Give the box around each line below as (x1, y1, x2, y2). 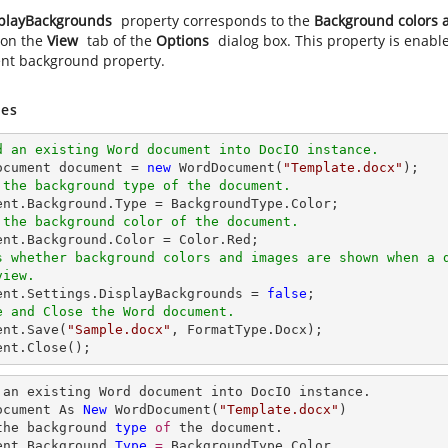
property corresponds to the (117, 11, 314, 30)
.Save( (19, 322, 67, 337)
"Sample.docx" (67, 322, 171, 337)
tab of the (83, 31, 156, 50)
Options (156, 31, 209, 50)
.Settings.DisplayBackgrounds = (19, 286, 267, 301)
